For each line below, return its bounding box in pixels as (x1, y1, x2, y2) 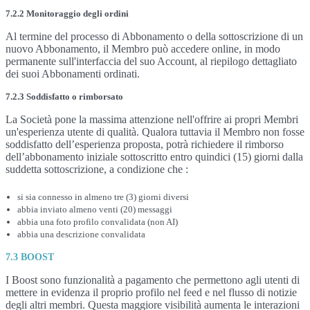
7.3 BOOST (6, 252, 54, 262)
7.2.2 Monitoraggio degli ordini (6, 8, 129, 19)
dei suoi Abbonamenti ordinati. (6, 68, 140, 80)
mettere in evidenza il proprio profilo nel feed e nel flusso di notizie (6, 286, 297, 298)
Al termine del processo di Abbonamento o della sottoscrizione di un (6, 30, 303, 42)
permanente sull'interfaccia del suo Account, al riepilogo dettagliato (6, 55, 297, 67)
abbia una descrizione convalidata (17, 229, 145, 239)
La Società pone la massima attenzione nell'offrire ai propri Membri (6, 113, 298, 125)
